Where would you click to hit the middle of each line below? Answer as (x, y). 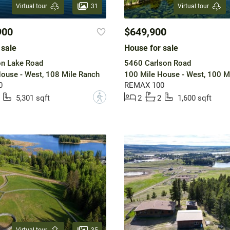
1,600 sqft (194, 98)
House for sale (151, 48)
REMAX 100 (144, 85)
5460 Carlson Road (157, 63)
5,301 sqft (33, 98)
